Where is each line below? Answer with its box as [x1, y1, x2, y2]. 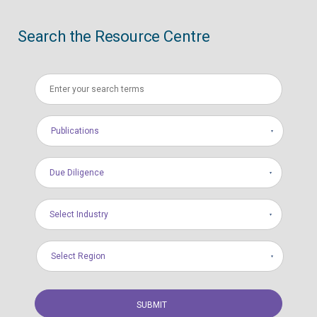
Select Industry [50, 209, 108, 219]
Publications [51, 126, 100, 136]
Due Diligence [50, 168, 104, 178]
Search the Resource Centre [18, 28, 210, 45]
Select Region [51, 251, 106, 261]
